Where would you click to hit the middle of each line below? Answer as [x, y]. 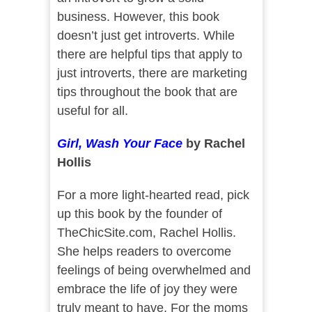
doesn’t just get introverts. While [146, 36]
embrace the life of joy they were [147, 289]
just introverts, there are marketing [152, 73]
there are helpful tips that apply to [149, 55]
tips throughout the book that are [147, 92]
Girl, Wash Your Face [119, 144]
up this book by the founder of [139, 214]
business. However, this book [138, 17]
